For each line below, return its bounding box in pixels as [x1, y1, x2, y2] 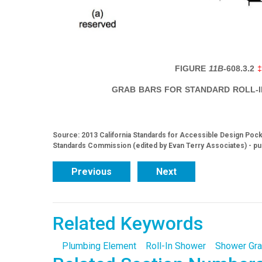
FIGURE [175, 63, 209, 73]
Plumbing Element [61, 240, 136, 251]
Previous [71, 166, 112, 177]
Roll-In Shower [145, 240, 206, 251]
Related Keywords [52, 212, 203, 235]
